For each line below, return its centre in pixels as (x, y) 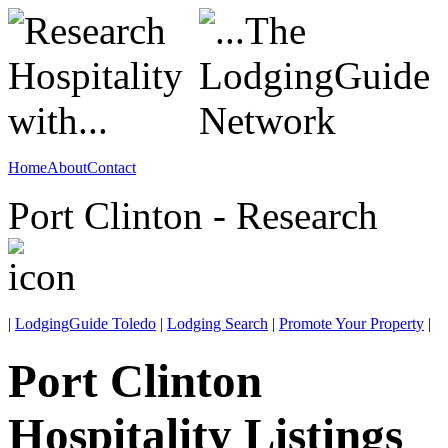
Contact (111, 167)
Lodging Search (217, 323)
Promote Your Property (351, 323)
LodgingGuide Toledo (85, 323)
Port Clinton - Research (193, 215)
